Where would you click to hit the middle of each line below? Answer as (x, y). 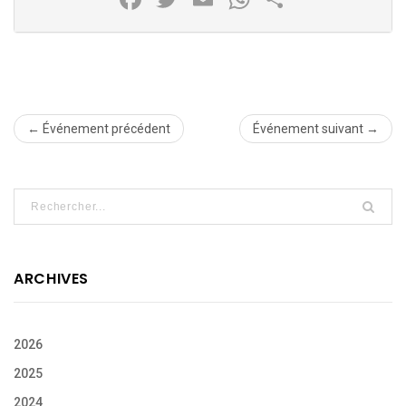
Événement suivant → (316, 129)
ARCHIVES (52, 279)
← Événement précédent (99, 129)
